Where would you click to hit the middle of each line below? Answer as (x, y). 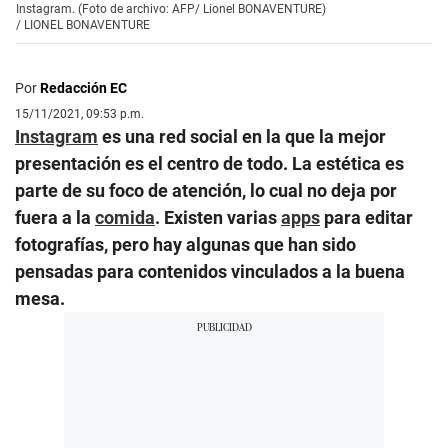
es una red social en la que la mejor (242, 136)
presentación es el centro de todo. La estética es (209, 163)
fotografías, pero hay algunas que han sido (185, 244)
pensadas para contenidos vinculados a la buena (210, 271)
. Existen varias (218, 217)
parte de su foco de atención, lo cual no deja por (206, 190)
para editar (366, 217)
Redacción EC (83, 87)
